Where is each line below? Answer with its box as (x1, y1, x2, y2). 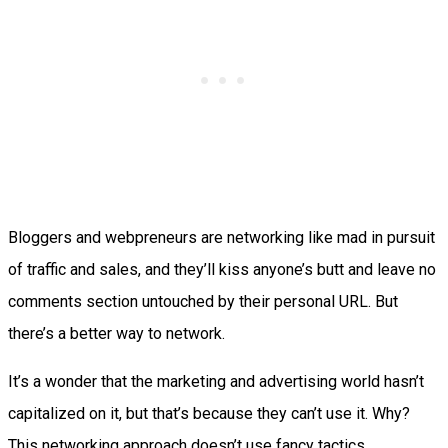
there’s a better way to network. (8, 324, 225, 344)
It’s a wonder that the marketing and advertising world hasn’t (8, 372, 424, 392)
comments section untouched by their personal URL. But (8, 292, 398, 312)
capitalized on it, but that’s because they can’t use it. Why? (8, 404, 410, 424)
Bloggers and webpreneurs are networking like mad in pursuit (8, 228, 435, 248)
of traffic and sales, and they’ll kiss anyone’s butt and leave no (8, 260, 436, 280)
